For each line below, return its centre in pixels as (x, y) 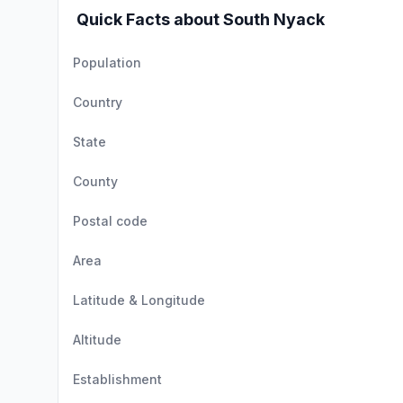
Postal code (110, 221)
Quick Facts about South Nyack (201, 19)
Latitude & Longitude (139, 300)
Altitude (97, 340)
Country (98, 102)
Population (107, 63)
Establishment (117, 379)
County (95, 181)
